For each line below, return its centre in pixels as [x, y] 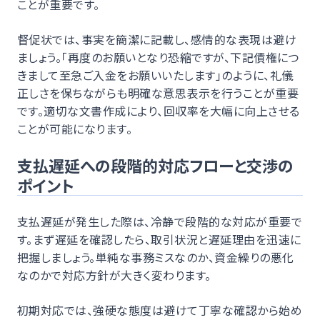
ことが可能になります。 [75, 128]
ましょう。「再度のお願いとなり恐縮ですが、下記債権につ [158, 57]
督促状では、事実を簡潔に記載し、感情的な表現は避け [157, 39]
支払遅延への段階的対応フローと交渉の [155, 165]
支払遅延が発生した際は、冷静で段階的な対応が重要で [160, 221]
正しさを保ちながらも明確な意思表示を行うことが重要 [158, 92]
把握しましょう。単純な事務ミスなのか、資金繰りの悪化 [156, 257]
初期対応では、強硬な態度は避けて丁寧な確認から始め [160, 310]
